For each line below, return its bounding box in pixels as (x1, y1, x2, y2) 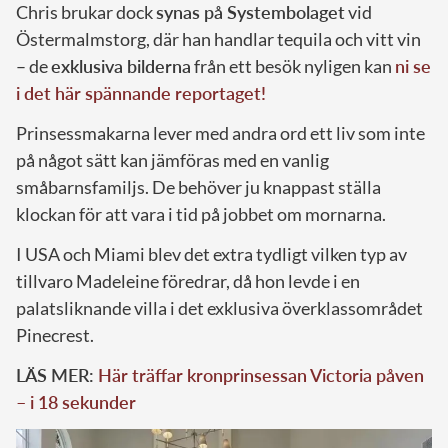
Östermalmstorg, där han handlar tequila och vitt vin (16, 27, 421, 50)
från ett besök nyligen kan (191, 54, 395, 77)
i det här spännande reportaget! (16, 81, 270, 104)
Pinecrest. (16, 323, 94, 346)
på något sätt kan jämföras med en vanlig (16, 148, 329, 171)
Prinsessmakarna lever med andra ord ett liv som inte (16, 121, 425, 144)
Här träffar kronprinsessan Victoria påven (98, 363, 424, 386)
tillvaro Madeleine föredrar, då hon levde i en (16, 269, 360, 292)
